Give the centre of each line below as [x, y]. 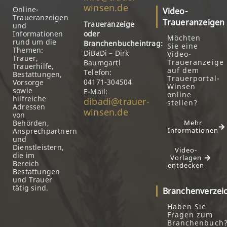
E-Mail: [96, 91]
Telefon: [98, 72]
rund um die [35, 42]
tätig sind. [31, 188]
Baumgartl [102, 63]
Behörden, [31, 123]
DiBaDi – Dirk [106, 53]
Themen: [28, 50]
